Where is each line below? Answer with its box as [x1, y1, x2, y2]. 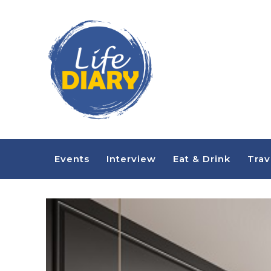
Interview [106, 153, 156, 165]
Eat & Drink [172, 153, 230, 165]
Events [54, 153, 90, 165]
